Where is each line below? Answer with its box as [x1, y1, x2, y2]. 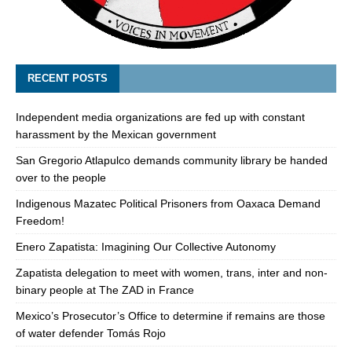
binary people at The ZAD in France [16, 284, 194, 297]
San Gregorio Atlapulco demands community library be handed [16, 154, 328, 167]
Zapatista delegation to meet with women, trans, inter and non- [16, 266, 328, 280]
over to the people [16, 171, 106, 185]
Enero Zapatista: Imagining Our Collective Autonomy [16, 240, 276, 254]
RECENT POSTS [27, 72, 108, 85]
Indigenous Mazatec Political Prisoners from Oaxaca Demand [16, 197, 321, 211]
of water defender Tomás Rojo [16, 327, 172, 340]
